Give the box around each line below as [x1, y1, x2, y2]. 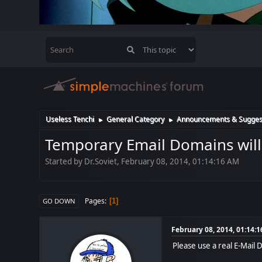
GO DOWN [43, 196, 76, 205]
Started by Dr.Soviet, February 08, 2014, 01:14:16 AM [45, 156, 240, 167]
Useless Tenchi [46, 113, 95, 124]
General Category [106, 113, 165, 124]
